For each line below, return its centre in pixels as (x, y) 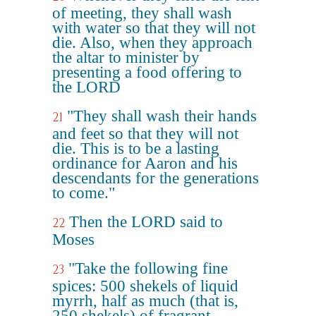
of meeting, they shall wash (142, 13)
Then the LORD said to (146, 222)
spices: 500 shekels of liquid (145, 286)
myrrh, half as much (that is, (145, 301)
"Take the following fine (148, 268)
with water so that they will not (154, 28)
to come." (84, 193)
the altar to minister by (126, 57)
